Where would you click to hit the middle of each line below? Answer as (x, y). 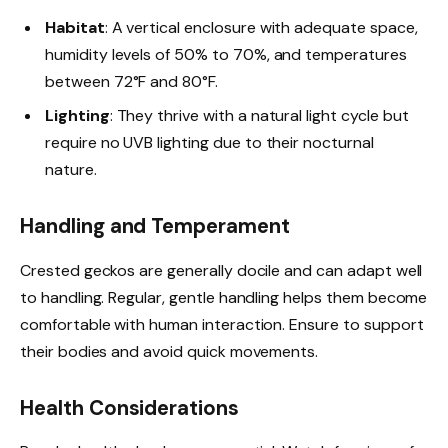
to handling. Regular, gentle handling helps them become (224, 297)
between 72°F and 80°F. (131, 82)
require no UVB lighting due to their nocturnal (209, 143)
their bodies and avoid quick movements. (169, 351)
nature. (71, 170)
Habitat (75, 28)
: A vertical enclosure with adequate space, (261, 28)
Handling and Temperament (155, 226)
